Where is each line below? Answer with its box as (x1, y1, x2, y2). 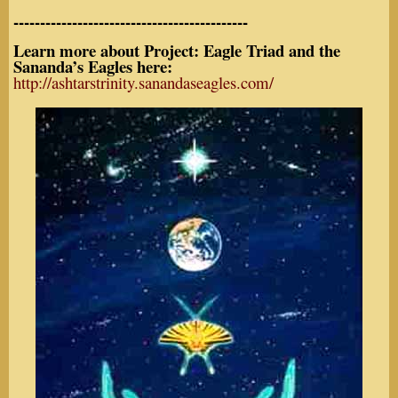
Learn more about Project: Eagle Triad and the (13, 38, 340, 63)
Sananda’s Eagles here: (13, 54, 172, 79)
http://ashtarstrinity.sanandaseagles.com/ (13, 71, 274, 94)
